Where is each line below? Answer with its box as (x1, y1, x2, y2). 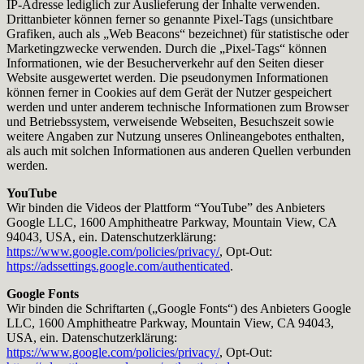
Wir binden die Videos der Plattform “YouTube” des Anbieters (6, 200, 325, 214)
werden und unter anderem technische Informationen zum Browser (6, 99, 349, 114)
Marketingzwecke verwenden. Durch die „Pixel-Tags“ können (6, 41, 327, 55)
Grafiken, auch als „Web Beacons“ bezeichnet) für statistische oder (6, 26, 349, 41)
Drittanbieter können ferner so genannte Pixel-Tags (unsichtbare (6, 11, 333, 26)
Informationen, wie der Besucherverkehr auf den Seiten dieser (6, 55, 323, 70)
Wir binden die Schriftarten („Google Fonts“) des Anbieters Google (6, 301, 351, 315)
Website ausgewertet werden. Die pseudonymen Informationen (6, 70, 328, 84)
